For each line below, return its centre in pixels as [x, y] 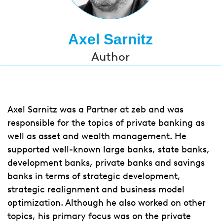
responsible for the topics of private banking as [106, 123]
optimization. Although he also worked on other [107, 203]
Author [110, 56]
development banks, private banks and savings [106, 163]
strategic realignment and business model [96, 189]
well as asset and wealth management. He [97, 136]
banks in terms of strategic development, [94, 176]
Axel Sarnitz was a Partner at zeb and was [95, 110]
